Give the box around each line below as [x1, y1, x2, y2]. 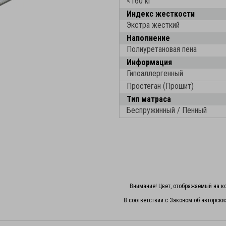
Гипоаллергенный [127, 68, 183, 78]
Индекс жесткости [127, 9, 195, 19]
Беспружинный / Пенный [127, 105, 207, 115]
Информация [127, 57, 172, 67]
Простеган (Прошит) [127, 81, 194, 91]
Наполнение [127, 33, 170, 43]
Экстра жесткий [127, 20, 180, 30]
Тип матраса [127, 94, 171, 104]
